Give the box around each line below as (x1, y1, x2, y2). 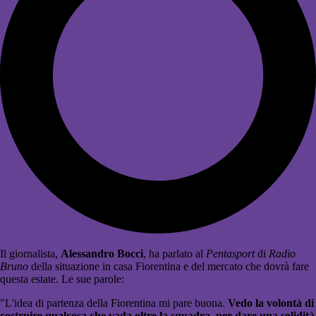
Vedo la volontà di (228, 297, 314, 310)
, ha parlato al (143, 248, 206, 260)
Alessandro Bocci (61, 248, 143, 260)
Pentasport (206, 248, 255, 260)
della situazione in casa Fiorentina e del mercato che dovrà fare (28, 260, 309, 273)
